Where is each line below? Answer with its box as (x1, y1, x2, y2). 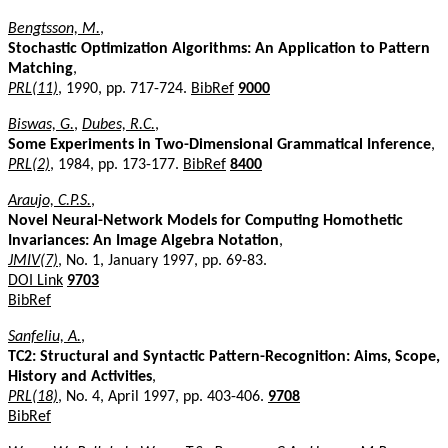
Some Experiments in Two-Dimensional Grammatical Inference (8, 136, 431, 153)
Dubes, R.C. (82, 116, 155, 133)
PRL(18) (8, 388, 58, 405)
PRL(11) (8, 80, 58, 97)
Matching (8, 60, 73, 77)
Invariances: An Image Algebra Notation (8, 232, 279, 249)
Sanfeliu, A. (8, 328, 81, 345)
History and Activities (8, 368, 152, 385)
